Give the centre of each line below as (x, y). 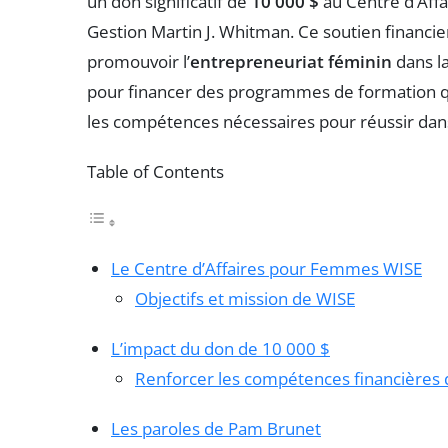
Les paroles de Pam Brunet (216, 428)
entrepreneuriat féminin (291, 61)
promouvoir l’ (138, 61)
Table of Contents (155, 171)
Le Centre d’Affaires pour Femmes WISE (266, 268)
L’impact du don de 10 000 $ (220, 348)
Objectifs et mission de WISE (245, 298)
